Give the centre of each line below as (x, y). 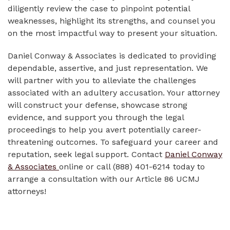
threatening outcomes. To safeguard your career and (113, 142)
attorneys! (27, 191)
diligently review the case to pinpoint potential (99, 8)
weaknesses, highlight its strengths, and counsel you (112, 21)
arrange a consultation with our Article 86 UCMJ (104, 179)
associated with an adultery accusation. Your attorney (114, 93)
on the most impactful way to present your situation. (112, 33)
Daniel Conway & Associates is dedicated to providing (112, 56)
